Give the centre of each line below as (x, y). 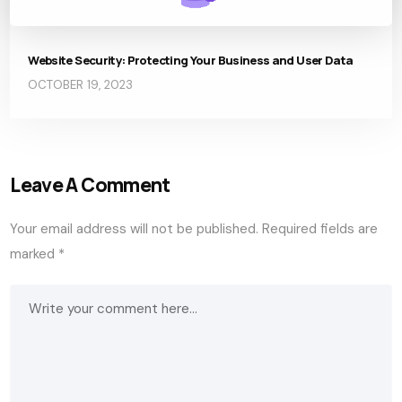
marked (35, 253)
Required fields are (320, 228)
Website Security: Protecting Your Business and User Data (191, 60)
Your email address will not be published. (135, 228)
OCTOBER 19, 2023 (81, 84)
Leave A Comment (90, 184)
